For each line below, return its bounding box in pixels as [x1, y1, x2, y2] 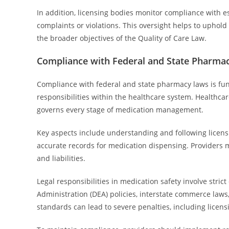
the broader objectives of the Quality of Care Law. [37, 33, 207, 43]
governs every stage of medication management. [37, 105, 203, 114]
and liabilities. [37, 153, 85, 163]
